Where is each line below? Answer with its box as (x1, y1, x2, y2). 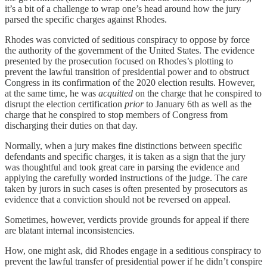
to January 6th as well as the (144, 99, 252, 110)
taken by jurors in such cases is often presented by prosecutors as (5, 184, 247, 194)
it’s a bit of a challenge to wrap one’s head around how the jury (5, 4, 241, 14)
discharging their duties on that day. (5, 120, 138, 131)
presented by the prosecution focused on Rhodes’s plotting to (5, 56, 233, 67)
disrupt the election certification (5, 99, 125, 110)
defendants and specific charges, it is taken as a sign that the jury (5, 151, 246, 162)
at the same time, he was (5, 88, 98, 99)
